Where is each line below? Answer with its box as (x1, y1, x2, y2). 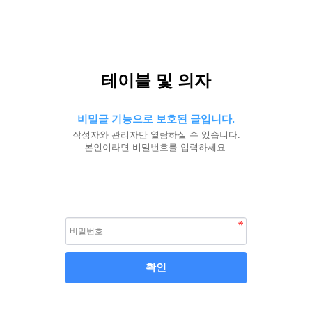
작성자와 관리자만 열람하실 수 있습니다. (72, 130, 240, 140)
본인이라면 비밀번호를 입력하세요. (84, 142, 228, 153)
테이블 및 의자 (101, 71, 211, 90)
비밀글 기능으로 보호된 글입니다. (77, 113, 235, 125)
